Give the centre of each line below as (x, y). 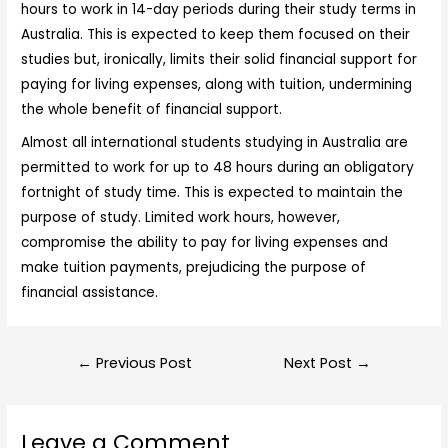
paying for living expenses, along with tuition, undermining (217, 85)
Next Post (320, 363)
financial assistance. (90, 293)
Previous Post (141, 363)
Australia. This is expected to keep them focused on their (216, 35)
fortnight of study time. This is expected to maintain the (212, 193)
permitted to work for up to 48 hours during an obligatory (218, 168)
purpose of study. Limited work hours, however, (181, 218)
